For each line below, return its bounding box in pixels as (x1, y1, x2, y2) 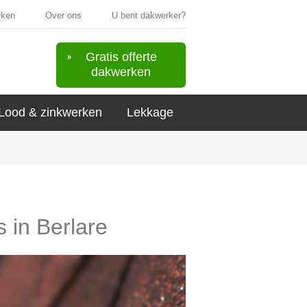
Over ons (45, 10, 82, 21)
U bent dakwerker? (112, 10, 186, 21)
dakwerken (91, 65, 151, 79)
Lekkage (127, 106, 173, 119)
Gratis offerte (85, 50, 157, 64)
